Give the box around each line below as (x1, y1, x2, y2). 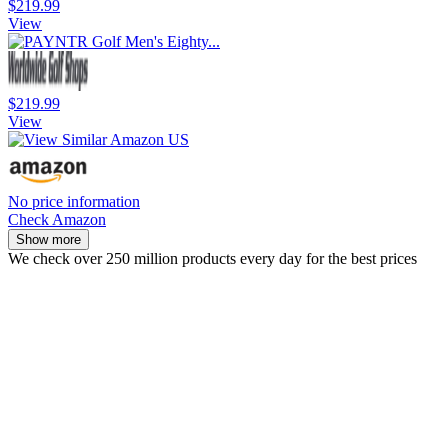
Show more (16, 231, 81, 247)
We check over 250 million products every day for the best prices (8, 249, 417, 267)
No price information (8, 192, 140, 210)
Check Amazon (8, 210, 106, 228)
